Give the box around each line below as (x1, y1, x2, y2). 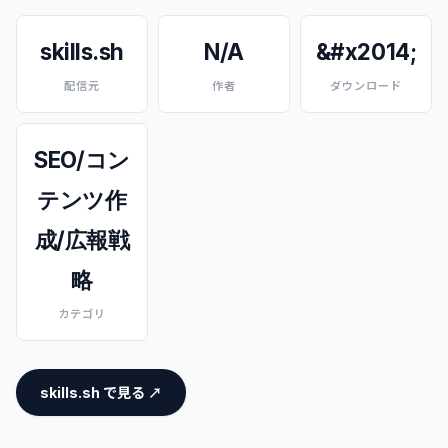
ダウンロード (330, 79, 402, 93)
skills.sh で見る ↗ (40, 384, 162, 401)
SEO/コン (34, 146, 130, 173)
